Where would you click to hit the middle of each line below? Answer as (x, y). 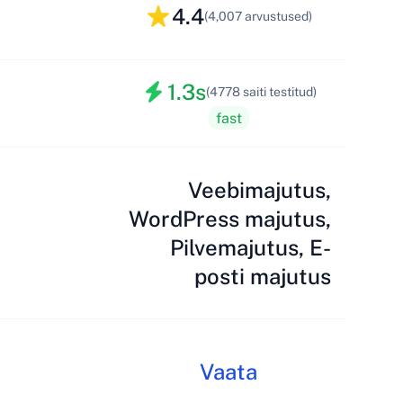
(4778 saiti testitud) (261, 92)
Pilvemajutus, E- (251, 247)
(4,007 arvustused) (258, 16)
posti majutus (263, 276)
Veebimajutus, (260, 190)
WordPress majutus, (230, 219)
